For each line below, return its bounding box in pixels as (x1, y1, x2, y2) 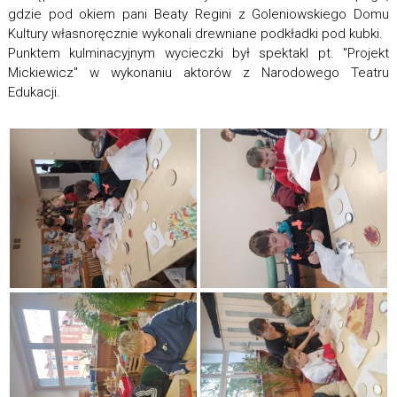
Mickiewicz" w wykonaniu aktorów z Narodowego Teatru (7, 65, 390, 81)
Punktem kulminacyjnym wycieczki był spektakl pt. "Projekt (7, 45, 390, 61)
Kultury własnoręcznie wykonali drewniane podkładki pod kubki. (7, 26, 383, 42)
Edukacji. (7, 84, 60, 100)
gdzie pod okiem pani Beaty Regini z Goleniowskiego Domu (7, 6, 390, 22)
